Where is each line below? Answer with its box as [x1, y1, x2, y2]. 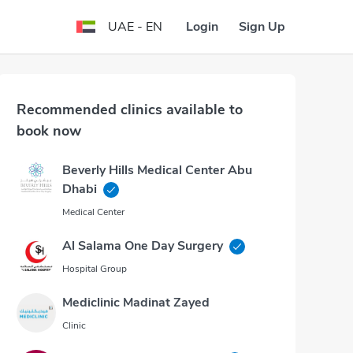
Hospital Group [62, 262, 127, 275]
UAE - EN [108, 18, 162, 35]
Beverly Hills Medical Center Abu [62, 162, 252, 179]
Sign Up [239, 17, 285, 35]
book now [17, 121, 81, 140]
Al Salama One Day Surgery [62, 237, 223, 255]
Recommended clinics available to [17, 100, 243, 119]
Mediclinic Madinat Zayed [62, 294, 210, 311]
